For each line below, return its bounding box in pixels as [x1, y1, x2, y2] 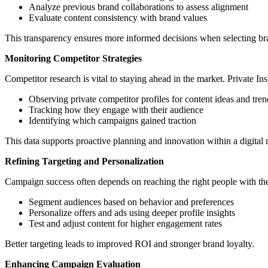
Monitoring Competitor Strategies [5, 53, 142, 64]
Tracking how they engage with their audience [29, 105, 203, 115]
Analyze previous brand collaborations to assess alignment [29, 2, 248, 13]
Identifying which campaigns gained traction [29, 115, 196, 126]
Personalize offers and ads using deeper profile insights [29, 208, 235, 218]
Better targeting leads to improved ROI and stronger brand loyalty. [5, 239, 254, 249]
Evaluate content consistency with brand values [29, 13, 207, 23]
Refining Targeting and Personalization [5, 156, 164, 167]
